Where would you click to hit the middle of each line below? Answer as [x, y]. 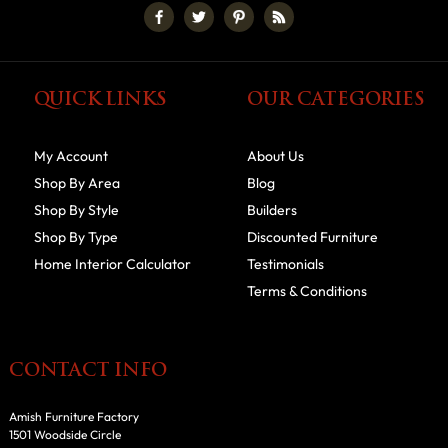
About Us [276, 156]
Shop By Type [75, 237]
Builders [272, 210]
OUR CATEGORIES [336, 100]
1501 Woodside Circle [65, 434]
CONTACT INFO [88, 372]
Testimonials [286, 264]
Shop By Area [76, 183]
